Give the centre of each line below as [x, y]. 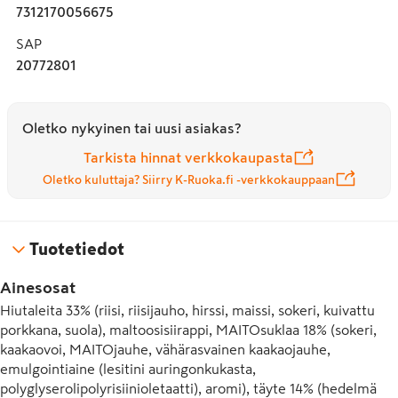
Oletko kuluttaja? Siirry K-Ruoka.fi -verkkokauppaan [188, 179]
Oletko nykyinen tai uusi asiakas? [131, 128]
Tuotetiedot [77, 249]
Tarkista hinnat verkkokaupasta [188, 157]
